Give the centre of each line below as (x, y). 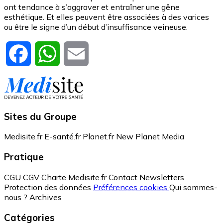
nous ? (16, 197)
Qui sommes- (193, 187)
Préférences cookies (131, 187)
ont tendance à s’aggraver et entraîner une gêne (92, 7)
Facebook (49, 53)
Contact (123, 177)
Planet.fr (98, 137)
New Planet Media (150, 137)
